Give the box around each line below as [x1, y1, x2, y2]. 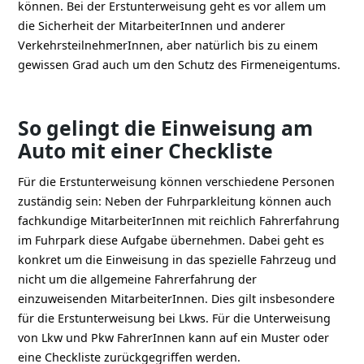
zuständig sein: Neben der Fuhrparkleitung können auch [18, 193, 332, 209]
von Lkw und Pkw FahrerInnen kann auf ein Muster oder [18, 329, 330, 345]
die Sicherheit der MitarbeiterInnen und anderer [18, 17, 286, 33]
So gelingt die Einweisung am [18, 114, 314, 141]
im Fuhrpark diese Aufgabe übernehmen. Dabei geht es [18, 232, 325, 248]
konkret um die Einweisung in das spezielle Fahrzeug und [18, 251, 337, 267]
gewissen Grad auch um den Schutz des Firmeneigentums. [18, 56, 341, 72]
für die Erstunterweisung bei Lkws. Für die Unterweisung [18, 310, 331, 326]
